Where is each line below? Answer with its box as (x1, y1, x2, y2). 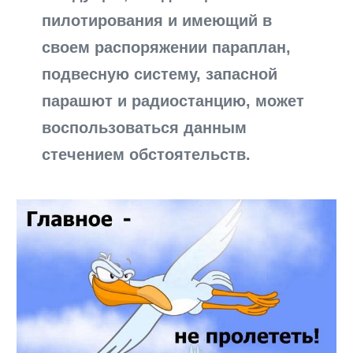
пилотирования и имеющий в (42, 11, 273, 29)
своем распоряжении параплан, (42, 38, 292, 56)
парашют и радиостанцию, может (42, 91, 305, 110)
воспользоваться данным (42, 118, 247, 136)
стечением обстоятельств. (42, 145, 251, 163)
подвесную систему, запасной (42, 65, 278, 83)
